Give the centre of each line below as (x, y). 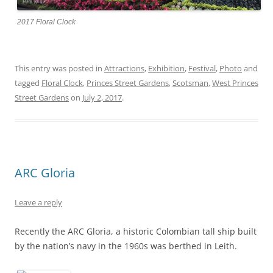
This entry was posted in (59, 68)
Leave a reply (38, 202)
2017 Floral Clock (46, 22)
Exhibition (166, 68)
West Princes (235, 83)
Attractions (124, 68)
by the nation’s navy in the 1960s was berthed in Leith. (126, 246)
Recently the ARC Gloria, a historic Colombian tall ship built (136, 231)
